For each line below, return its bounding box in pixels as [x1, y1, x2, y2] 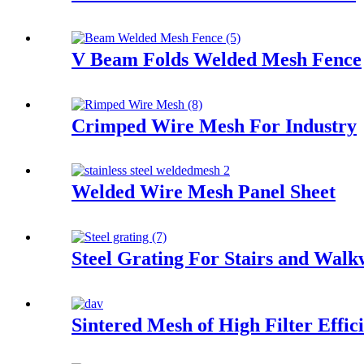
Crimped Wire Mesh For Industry [71, 115, 357, 136]
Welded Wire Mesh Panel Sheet [71, 181, 336, 203]
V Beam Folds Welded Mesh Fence [71, 48, 362, 70]
